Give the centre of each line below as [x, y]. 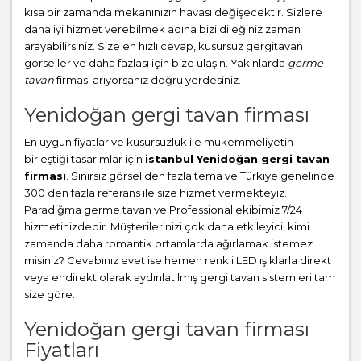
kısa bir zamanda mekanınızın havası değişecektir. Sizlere [173, 12]
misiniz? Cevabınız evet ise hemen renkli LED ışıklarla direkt [178, 261]
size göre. [50, 295]
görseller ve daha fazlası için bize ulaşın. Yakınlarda [156, 63]
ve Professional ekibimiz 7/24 [227, 210]
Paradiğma [54, 210]
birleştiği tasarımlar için [85, 159]
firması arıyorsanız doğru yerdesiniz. [147, 80]
